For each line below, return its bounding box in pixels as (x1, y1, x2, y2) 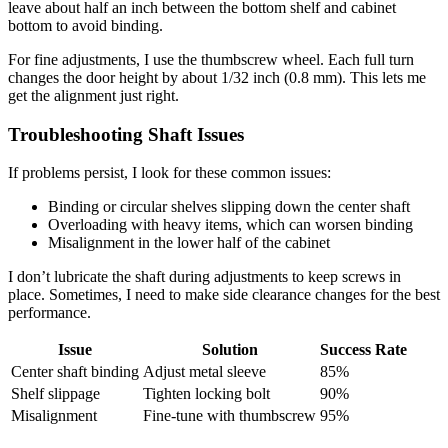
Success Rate (320, 341, 407, 359)
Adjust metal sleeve (143, 363, 266, 381)
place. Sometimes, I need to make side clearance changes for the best (8, 286, 440, 304)
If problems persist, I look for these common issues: (8, 164, 331, 182)
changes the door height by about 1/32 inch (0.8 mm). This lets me (8, 68, 426, 86)
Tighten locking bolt (143, 385, 270, 403)
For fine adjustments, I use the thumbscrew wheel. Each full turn (8, 50, 414, 68)
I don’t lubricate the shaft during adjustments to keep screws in (8, 268, 401, 286)
